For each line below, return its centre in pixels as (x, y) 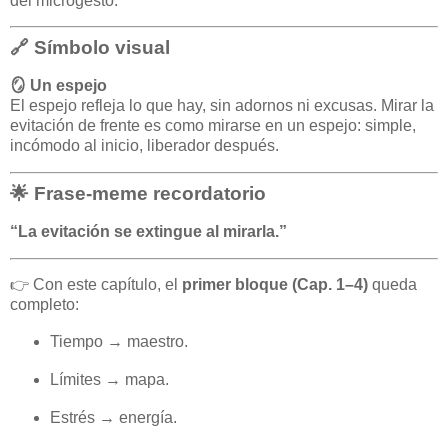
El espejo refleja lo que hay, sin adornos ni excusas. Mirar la (222, 106)
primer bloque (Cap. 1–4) (275, 285)
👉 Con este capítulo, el (96, 285)
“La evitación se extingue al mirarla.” (148, 231)
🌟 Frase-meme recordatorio (138, 193)
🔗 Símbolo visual (90, 48)
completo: (44, 305)
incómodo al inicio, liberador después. (144, 146)
